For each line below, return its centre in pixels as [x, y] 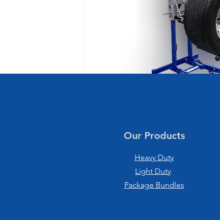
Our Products [154, 135]
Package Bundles [154, 185]
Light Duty [153, 171]
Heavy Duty [154, 157]
